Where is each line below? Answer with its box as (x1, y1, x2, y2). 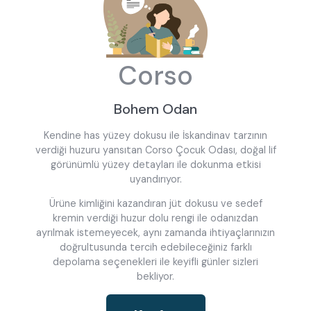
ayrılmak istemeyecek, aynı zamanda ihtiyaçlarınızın (36, 226, 275, 239)
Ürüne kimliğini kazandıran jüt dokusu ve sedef (49, 197, 262, 210)
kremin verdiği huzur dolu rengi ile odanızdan (53, 212, 258, 225)
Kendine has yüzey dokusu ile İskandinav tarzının (44, 128, 267, 142)
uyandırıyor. (129, 172, 182, 185)
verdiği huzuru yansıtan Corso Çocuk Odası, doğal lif (35, 143, 276, 156)
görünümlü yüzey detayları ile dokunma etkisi (50, 158, 261, 171)
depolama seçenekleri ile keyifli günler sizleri (53, 255, 258, 269)
